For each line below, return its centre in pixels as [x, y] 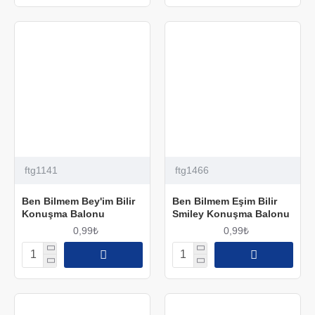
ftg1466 [192, 170]
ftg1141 [41, 170]
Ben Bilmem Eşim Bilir [224, 201]
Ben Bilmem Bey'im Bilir [78, 201]
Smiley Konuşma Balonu [231, 213]
